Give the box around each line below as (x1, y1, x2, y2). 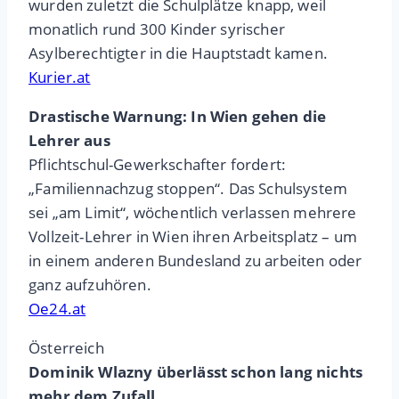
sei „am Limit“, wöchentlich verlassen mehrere (28, 202, 357, 224)
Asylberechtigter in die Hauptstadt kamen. (28, 43, 328, 64)
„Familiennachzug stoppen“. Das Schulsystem (28, 178, 348, 199)
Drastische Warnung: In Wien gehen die (28, 106, 327, 127)
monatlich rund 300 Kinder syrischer (28, 19, 285, 40)
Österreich (28, 338, 104, 359)
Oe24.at (28, 298, 86, 320)
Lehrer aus (28, 130, 110, 151)
